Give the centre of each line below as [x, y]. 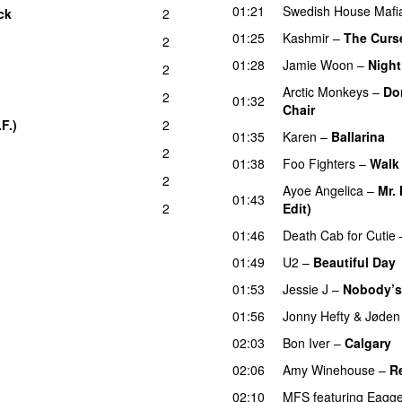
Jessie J [306, 288]
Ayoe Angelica [323, 190]
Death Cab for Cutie [339, 235]
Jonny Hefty [316, 315]
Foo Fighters [319, 163]
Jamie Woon [318, 64]
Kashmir [306, 37]
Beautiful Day [354, 262]
